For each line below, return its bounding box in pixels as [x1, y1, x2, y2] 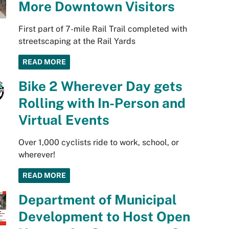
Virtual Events [18, 112, 109, 128]
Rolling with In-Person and [18, 95, 186, 111]
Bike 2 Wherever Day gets [18, 78, 182, 95]
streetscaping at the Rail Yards [18, 36, 135, 47]
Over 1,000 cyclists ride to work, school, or [18, 138, 179, 148]
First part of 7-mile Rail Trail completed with [18, 24, 187, 34]
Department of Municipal [18, 192, 177, 208]
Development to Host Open [18, 209, 190, 225]
